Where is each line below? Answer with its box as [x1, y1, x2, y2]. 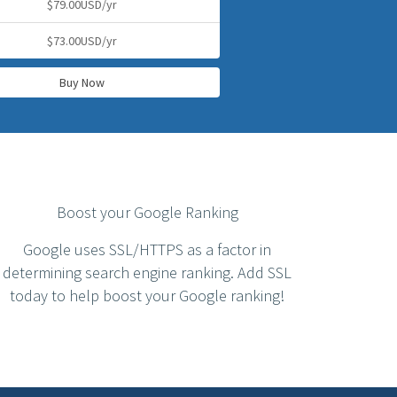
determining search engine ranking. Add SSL [3, 262, 292, 283]
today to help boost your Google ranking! [10, 285, 284, 306]
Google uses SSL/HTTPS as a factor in [23, 239, 271, 260]
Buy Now [58, 74, 105, 90]
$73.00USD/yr [46, 33, 117, 49]
